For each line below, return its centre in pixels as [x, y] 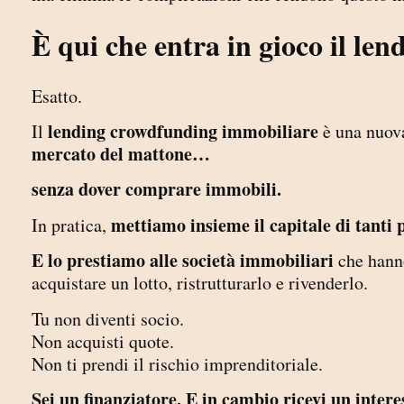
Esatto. [57, 96]
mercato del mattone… [124, 153]
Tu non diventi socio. [108, 318]
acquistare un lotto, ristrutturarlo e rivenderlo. [200, 283]
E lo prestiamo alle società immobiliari [183, 261]
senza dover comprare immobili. [156, 189]
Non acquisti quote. [103, 341]
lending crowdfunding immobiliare [183, 131]
